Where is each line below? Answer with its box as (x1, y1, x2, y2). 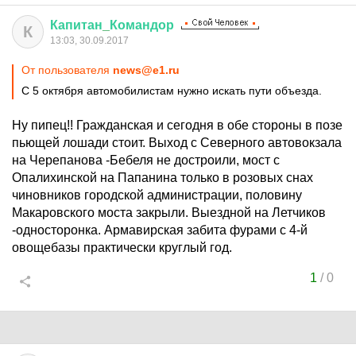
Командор (110, 18, 174, 32)
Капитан (50, 18, 103, 32)
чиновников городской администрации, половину (12, 188, 302, 202)
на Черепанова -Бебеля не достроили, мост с (12, 153, 280, 167)
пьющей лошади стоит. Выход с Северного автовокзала (12, 136, 342, 149)
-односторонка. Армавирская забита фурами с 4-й (12, 223, 308, 237)
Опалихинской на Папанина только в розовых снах (12, 171, 313, 184)
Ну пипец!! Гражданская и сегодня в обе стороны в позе (12, 118, 342, 132)
